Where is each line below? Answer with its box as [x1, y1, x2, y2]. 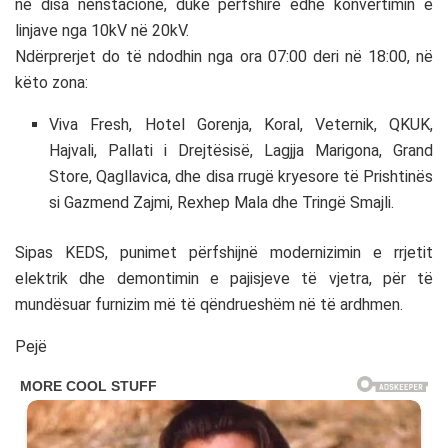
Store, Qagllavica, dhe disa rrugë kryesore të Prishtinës [49, 166, 433, 186]
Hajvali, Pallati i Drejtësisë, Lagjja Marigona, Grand [49, 140, 433, 160]
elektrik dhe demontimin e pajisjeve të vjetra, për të [15, 268, 433, 288]
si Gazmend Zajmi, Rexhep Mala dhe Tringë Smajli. [49, 192, 395, 212]
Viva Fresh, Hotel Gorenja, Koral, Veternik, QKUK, [49, 114, 433, 134]
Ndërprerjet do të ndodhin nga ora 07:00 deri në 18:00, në [15, 46, 433, 66]
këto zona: [15, 72, 88, 92]
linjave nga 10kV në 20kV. [15, 20, 189, 40]
